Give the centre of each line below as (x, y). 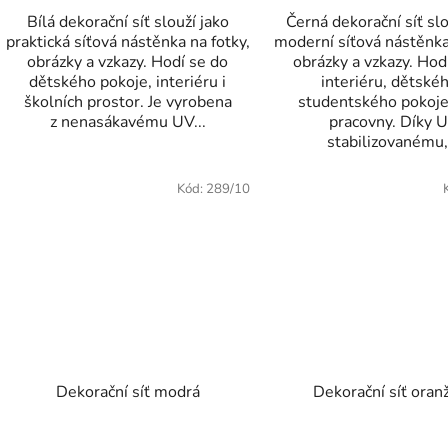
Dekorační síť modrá (127, 391)
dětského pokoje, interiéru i (128, 82)
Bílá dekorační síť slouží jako (127, 22)
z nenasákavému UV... (127, 122)
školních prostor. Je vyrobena (127, 102)
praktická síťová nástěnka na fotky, (128, 42)
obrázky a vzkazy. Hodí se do (128, 62)
